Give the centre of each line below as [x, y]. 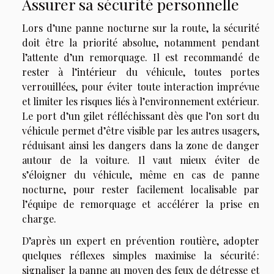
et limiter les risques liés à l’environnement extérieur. [141, 102]
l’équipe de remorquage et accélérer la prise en [141, 204]
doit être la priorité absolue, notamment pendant [141, 43]
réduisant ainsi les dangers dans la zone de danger [141, 146]
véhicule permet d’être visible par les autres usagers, [141, 131]
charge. [39, 219]
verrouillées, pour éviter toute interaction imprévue [141, 87]
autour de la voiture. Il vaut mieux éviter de [141, 160]
